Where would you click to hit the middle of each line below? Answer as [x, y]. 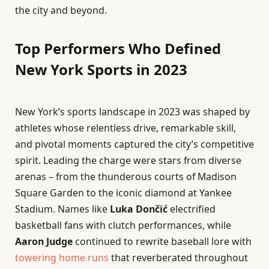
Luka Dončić [139, 209]
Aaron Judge [44, 242]
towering [37, 258]
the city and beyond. [61, 11]
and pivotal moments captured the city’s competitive [134, 144]
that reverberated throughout [178, 258]
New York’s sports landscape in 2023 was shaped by [132, 112]
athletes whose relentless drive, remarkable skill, [125, 128]
